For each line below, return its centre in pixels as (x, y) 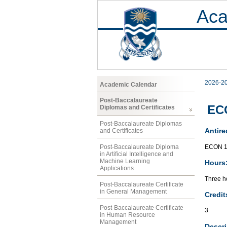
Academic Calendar (128, 84)
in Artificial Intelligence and (137, 154)
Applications (117, 168)
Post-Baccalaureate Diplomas (141, 124)
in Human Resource (127, 215)
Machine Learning (125, 161)
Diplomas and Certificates (137, 108)
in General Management (133, 191)
